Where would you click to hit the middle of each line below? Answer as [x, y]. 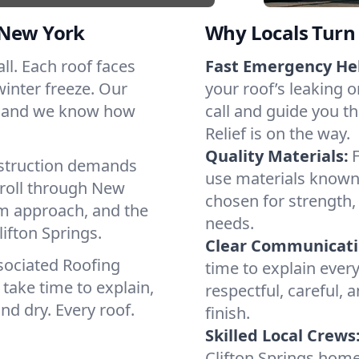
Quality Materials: [277, 156]
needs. [230, 223]
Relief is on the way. [278, 133]
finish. [228, 313]
